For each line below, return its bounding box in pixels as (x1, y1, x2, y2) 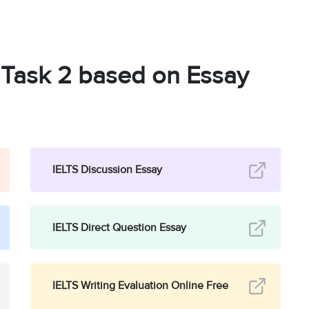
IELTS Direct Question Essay (52, 219, 186, 234)
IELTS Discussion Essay (52, 161, 162, 176)
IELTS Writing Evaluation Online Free (52, 277, 228, 292)
